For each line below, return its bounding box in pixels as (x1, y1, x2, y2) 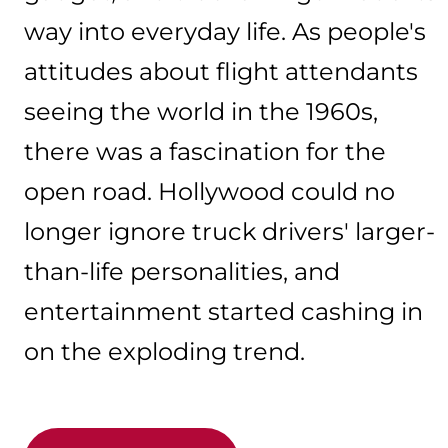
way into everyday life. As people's (24, 17, 426, 46)
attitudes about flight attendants (24, 57, 418, 86)
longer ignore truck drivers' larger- (24, 217, 435, 246)
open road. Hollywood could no (24, 177, 395, 206)
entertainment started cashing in (24, 297, 423, 326)
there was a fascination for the (24, 137, 386, 166)
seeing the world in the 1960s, (24, 97, 378, 126)
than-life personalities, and (24, 257, 340, 286)
